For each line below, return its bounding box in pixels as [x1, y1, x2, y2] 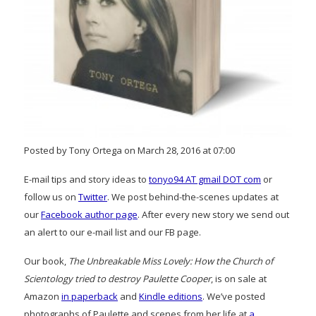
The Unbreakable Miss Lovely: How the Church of [68, 254, 273, 267]
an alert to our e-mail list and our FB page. [24, 225, 201, 238]
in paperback [61, 289, 118, 303]
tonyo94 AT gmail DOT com [149, 172, 261, 186]
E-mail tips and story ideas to [24, 172, 149, 186]
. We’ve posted [202, 289, 265, 303]
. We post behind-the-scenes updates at [107, 190, 279, 203]
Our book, [24, 254, 68, 267]
